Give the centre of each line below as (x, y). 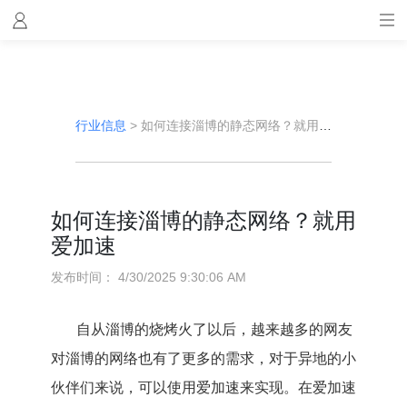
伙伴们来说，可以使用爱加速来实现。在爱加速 (203, 387)
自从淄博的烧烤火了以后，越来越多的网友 (214, 329)
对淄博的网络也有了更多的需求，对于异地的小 (203, 358)
